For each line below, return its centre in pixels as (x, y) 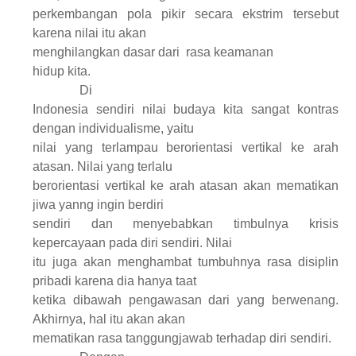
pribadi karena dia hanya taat (115, 281)
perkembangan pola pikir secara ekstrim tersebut (186, 14)
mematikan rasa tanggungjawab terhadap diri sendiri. (182, 338)
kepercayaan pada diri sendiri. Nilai (133, 242)
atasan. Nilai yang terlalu (103, 166)
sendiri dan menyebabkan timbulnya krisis (186, 223)
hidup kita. (62, 71)
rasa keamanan (230, 52)
